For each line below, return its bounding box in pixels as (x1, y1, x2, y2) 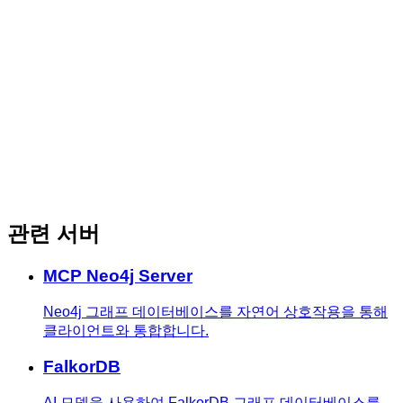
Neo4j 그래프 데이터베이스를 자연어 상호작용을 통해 (43, 303, 388, 319)
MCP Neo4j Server (43, 265, 193, 285)
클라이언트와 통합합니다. (43, 322, 209, 338)
